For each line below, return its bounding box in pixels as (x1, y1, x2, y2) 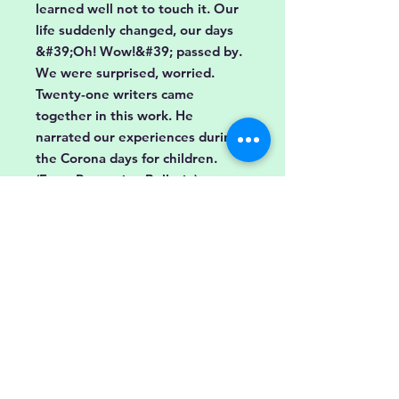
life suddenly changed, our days (36, 21, 233, 38)
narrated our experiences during (36, 128, 240, 145)
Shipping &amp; (123, 330, 217, 346)
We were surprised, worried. (36, 64, 215, 81)
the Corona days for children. (36, 150, 217, 167)
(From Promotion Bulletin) (36, 171, 198, 188)
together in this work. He (36, 107, 193, 124)
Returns (174, 347, 217, 363)
